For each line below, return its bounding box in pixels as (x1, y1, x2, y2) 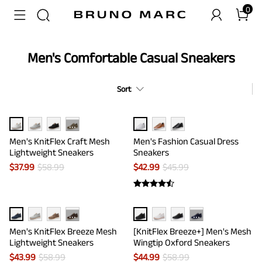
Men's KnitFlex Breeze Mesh (9, 226, 117, 236)
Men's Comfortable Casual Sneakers (27, 50, 235, 65)
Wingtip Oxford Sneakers (133, 237, 230, 247)
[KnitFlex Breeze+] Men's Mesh (133, 226, 251, 236)
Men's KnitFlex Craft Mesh (9, 136, 110, 146)
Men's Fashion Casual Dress (133, 136, 239, 146)
